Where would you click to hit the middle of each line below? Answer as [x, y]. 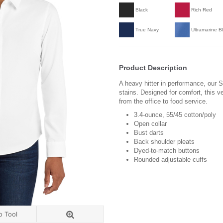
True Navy [147, 29]
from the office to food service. [163, 101]
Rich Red [202, 9]
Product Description [153, 67]
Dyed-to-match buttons [167, 150]
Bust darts [149, 132]
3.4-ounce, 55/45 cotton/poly [175, 114]
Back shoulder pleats [164, 141]
